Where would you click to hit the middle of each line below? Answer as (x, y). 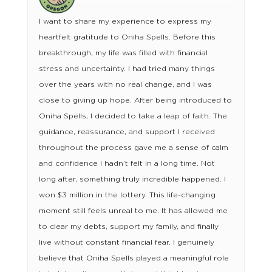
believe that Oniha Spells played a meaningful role (134, 258)
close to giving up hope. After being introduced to (135, 100)
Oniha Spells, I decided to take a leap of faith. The (133, 116)
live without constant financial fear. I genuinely (126, 243)
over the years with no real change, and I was (125, 85)
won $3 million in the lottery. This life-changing (127, 195)
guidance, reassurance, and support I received (127, 132)
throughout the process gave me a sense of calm (133, 148)
